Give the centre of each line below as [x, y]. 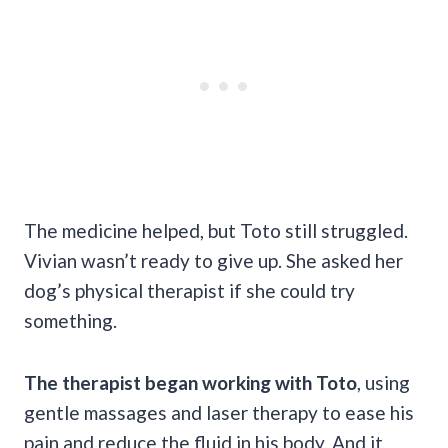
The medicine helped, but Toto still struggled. [216, 230]
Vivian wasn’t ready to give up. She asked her [213, 260]
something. [70, 320]
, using [383, 382]
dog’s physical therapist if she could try [189, 290]
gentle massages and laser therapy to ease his [219, 412]
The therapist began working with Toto [190, 382]
